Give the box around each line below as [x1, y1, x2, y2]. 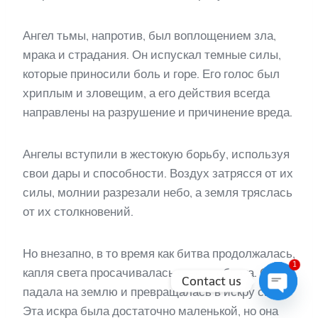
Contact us [182, 273, 241, 288]
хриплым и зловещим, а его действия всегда [23, 86, 270, 101]
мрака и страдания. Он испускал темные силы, [23, 48, 281, 62]
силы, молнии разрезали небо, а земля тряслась [23, 185, 292, 200]
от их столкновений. [23, 204, 133, 219]
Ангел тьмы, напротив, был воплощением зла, [23, 28, 276, 43]
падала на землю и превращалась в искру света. [23, 285, 291, 300]
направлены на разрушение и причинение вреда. [23, 105, 292, 120]
